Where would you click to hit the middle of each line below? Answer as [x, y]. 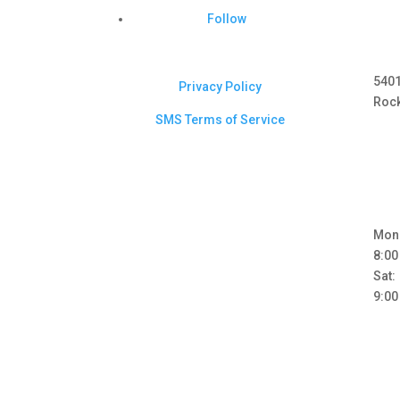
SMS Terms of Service [221, 120]
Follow [226, 18]
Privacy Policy [221, 87]
